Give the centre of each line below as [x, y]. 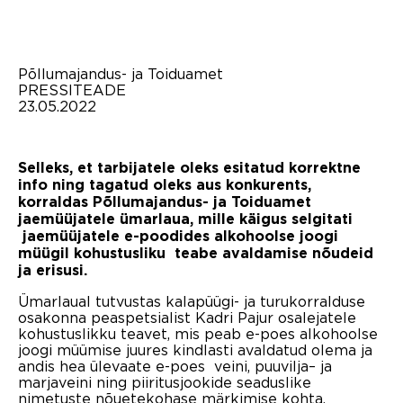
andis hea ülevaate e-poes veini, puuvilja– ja [175, 366]
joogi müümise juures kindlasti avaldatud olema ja [195, 349]
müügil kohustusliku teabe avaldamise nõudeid [196, 253]
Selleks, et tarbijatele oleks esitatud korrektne [189, 168]
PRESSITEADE [72, 90]
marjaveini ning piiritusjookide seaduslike [165, 382]
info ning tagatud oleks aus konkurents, [165, 185]
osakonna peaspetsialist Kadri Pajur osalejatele [187, 317]
